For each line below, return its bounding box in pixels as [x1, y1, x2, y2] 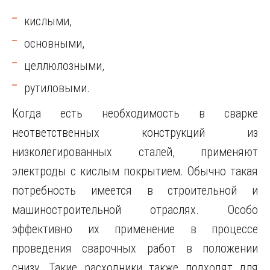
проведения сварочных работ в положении [12, 241, 258, 256]
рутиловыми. [24, 81, 90, 96]
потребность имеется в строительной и [12, 183, 258, 198]
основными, [24, 36, 84, 51]
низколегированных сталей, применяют [12, 145, 258, 160]
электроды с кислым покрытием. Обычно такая [12, 164, 258, 179]
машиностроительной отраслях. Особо [12, 202, 258, 218]
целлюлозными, [24, 58, 104, 74]
